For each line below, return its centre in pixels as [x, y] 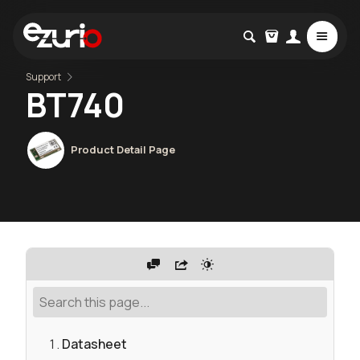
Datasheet [94, 344]
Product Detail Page [123, 149]
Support [43, 76]
